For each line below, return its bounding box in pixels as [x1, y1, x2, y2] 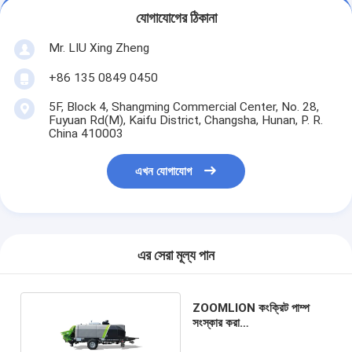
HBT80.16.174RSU [192, 330, 298, 345]
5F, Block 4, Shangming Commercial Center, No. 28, [48, 99, 319, 114]
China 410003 [48, 126, 123, 141]
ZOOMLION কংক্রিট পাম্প [192, 300, 310, 315]
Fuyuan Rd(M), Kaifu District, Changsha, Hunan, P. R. [48, 112, 323, 127]
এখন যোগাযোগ [135, 164, 192, 179]
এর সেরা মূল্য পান [137, 247, 214, 264]
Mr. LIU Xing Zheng [48, 40, 149, 55]
